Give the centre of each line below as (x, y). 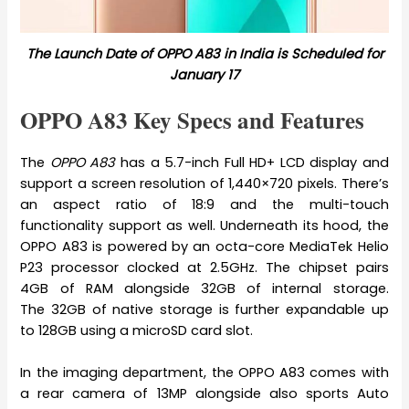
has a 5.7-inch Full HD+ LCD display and (252, 162)
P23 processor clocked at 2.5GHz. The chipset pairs (204, 267)
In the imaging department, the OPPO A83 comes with (204, 372)
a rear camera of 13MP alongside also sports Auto (204, 393)
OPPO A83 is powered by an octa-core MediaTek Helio (204, 246)
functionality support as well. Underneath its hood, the (204, 225)
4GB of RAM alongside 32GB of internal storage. (204, 288)
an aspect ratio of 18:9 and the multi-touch (204, 204)
